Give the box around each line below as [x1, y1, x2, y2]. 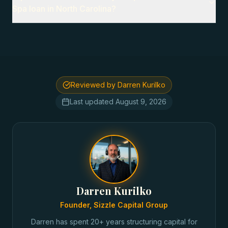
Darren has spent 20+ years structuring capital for [31, 217, 197, 226]
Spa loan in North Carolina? [12, 4, 116, 14]
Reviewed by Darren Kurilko [71, 80, 165, 89]
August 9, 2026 [116, 97, 166, 106]
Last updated [70, 97, 116, 106]
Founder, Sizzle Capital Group [60, 201, 168, 209]
